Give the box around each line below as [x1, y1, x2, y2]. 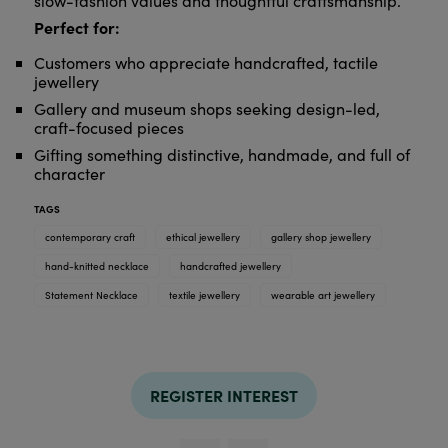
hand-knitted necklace [44, 259, 149, 274]
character [33, 163, 105, 185]
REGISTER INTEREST [149, 384, 298, 407]
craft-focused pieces [33, 117, 184, 139]
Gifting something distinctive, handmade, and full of [33, 144, 410, 166]
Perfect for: [33, 16, 120, 39]
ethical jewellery [165, 230, 240, 245]
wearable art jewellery [270, 288, 375, 303]
